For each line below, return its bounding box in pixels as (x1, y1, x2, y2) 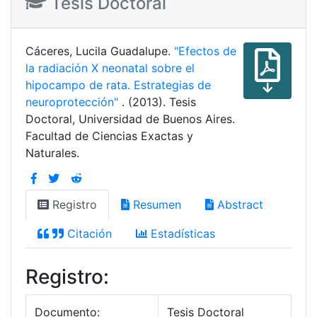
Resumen (129, 197, 181, 212)
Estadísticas (147, 226, 215, 241)
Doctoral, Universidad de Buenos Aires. (25, 112, 235, 127)
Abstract (214, 197, 263, 212)
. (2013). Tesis (122, 95, 196, 110)
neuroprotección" (25, 95, 122, 110)
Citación (64, 226, 112, 241)
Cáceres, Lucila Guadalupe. (25, 44, 174, 59)
